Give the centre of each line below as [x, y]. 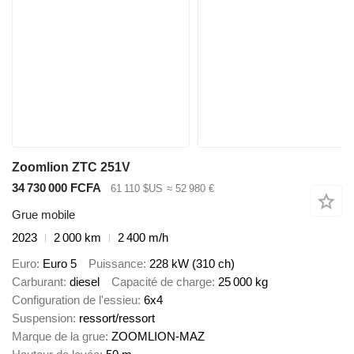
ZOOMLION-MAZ [158, 336]
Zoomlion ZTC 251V [71, 167]
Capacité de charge [162, 281]
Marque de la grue [58, 336]
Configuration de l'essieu [75, 299]
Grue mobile [43, 215]
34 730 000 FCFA [56, 187]
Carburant [38, 281]
